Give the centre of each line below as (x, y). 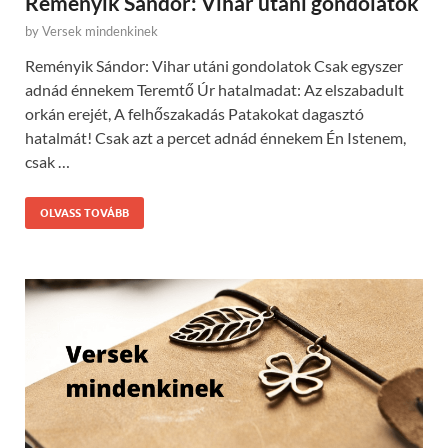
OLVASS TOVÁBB (84, 213)
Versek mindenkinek (100, 31)
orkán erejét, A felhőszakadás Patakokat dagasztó (194, 114)
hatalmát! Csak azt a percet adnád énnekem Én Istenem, (215, 138)
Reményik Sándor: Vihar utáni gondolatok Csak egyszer (214, 66)
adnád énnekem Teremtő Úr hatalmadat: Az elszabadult (214, 90)
